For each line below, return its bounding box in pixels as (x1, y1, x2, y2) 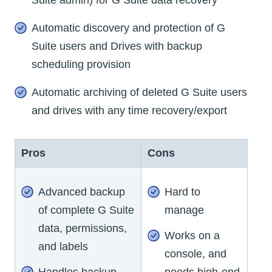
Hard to (165, 185, 200, 198)
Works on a (165, 229, 220, 242)
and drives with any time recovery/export (32, 104, 227, 117)
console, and (165, 247, 226, 260)
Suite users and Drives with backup (32, 39, 202, 52)
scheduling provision (32, 58, 131, 70)
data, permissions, (38, 222, 127, 234)
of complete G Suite (38, 203, 134, 216)
